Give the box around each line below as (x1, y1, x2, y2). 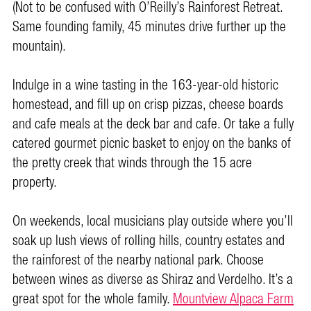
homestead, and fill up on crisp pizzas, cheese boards (12, 92, 283, 118)
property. (12, 170, 57, 196)
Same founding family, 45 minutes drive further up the (12, 15, 286, 40)
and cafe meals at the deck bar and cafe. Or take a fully (12, 112, 294, 137)
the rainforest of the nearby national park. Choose (12, 248, 264, 274)
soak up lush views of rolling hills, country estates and (12, 228, 285, 254)
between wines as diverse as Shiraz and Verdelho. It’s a (12, 267, 293, 293)
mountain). (12, 34, 69, 60)
